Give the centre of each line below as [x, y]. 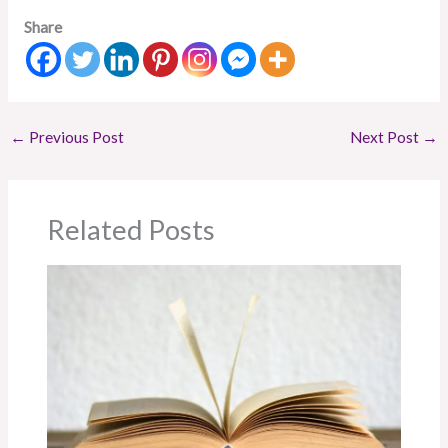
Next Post [385, 136]
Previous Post [75, 136]
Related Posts [131, 230]
